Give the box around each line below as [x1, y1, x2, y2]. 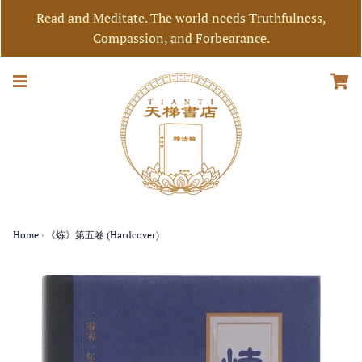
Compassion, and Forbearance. [92, 29, 270, 47]
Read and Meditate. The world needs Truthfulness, [36, 9, 326, 27]
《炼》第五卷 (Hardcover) [46, 229, 159, 241]
